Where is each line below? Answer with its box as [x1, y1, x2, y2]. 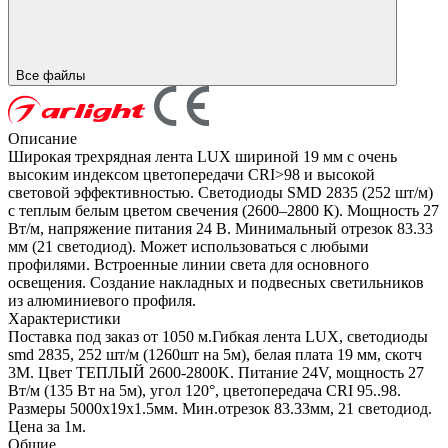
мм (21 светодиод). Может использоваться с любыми [8, 238, 369, 256]
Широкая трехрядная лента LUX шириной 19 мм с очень [8, 148, 397, 166]
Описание [8, 130, 77, 148]
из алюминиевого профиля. [8, 292, 196, 310]
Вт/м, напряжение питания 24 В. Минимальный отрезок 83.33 [8, 220, 433, 238]
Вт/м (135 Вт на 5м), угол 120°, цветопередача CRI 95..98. [8, 382, 401, 400]
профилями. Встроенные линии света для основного [8, 256, 369, 274]
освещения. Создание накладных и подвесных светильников [8, 274, 424, 292]
